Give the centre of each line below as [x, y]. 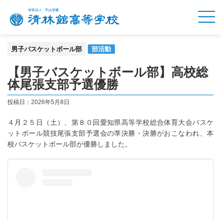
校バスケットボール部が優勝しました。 [70, 144]
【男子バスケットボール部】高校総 [108, 72]
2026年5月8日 [50, 102]
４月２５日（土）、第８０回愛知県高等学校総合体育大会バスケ [110, 122]
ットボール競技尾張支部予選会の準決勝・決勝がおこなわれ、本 [110, 133]
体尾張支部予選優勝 [63, 84]
